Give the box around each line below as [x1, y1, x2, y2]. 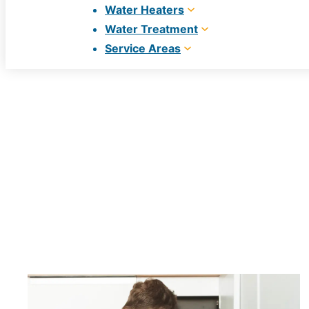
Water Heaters [105, 3, 184, 17]
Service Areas [105, 41, 181, 55]
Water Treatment [105, 22, 198, 36]
